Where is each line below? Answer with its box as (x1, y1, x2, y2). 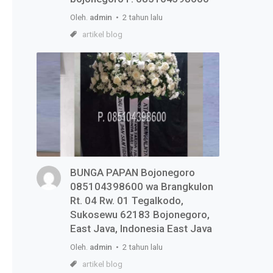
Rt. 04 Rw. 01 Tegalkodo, (70, 194, 183, 207)
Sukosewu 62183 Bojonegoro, (70, 208, 210, 221)
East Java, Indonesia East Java (70, 222, 212, 235)
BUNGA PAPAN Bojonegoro (70, 166, 195, 179)
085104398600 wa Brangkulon (70, 180, 213, 193)
